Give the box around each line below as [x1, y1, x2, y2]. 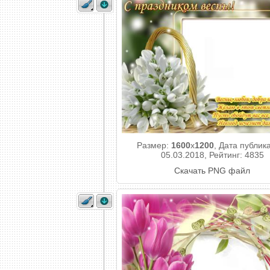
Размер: [136, 140, 171, 150]
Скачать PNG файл [174, 166, 250, 175]
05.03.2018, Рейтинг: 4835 [160, 150, 264, 160]
